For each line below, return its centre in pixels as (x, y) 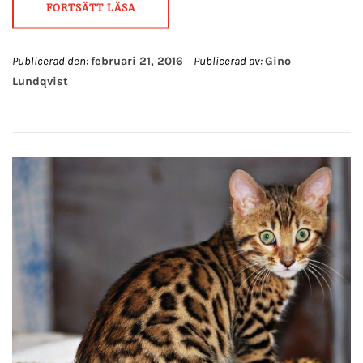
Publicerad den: (51, 61)
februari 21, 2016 (137, 61)
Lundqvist (40, 81)
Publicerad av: (228, 61)
